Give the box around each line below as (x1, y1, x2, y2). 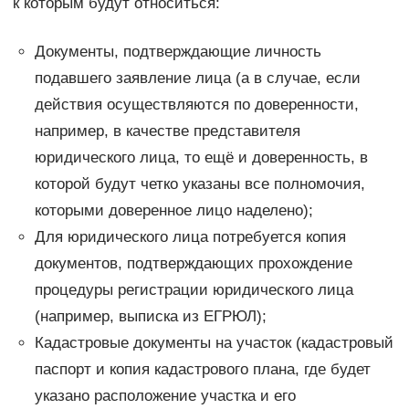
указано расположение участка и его (34, 386, 296, 404)
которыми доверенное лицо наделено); (34, 201, 313, 219)
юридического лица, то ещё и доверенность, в (34, 148, 368, 166)
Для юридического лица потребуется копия (34, 227, 346, 246)
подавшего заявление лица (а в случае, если (34, 68, 361, 87)
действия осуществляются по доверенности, (34, 95, 359, 113)
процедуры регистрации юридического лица (34, 280, 353, 299)
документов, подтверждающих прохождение (34, 254, 352, 272)
